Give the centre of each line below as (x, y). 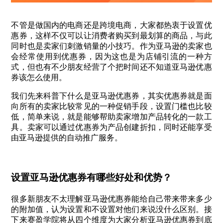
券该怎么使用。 (39, 78)
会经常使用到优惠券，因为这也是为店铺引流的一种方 (111, 57)
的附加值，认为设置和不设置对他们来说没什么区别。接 (111, 209)
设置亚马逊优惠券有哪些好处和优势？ (92, 178)
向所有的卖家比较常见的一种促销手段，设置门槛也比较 (111, 107)
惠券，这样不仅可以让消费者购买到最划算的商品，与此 (111, 36)
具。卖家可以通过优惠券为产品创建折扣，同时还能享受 (111, 127)
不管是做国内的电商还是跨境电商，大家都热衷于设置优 (111, 25)
